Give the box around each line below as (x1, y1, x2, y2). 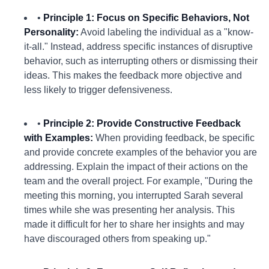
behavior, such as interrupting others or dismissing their (24, 56, 258, 66)
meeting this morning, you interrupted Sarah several (24, 190, 243, 201)
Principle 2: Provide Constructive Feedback (43, 118, 241, 128)
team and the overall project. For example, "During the (24, 176, 253, 186)
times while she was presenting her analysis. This (24, 205, 235, 215)
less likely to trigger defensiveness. (24, 85, 172, 95)
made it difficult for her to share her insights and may (24, 219, 244, 229)
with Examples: (24, 133, 93, 143)
